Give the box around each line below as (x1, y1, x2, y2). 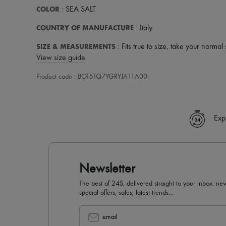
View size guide (36, 54, 85, 62)
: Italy (134, 24, 152, 32)
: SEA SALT (60, 6, 96, 14)
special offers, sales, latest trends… (79, 189, 174, 196)
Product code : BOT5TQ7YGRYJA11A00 (36, 73, 147, 80)
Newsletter (79, 162, 135, 176)
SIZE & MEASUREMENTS (36, 42, 116, 51)
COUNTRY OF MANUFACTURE (36, 24, 134, 32)
